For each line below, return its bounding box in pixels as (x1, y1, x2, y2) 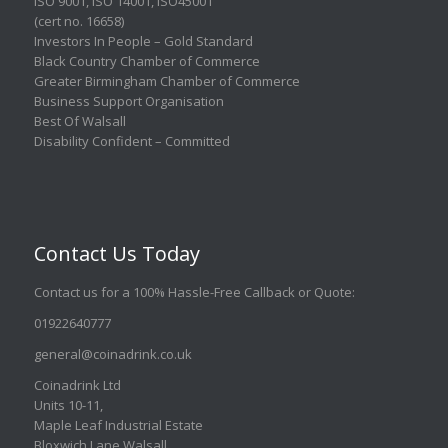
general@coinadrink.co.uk (33, 344, 192, 363)
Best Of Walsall (33, 111, 126, 130)
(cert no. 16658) (33, 11, 124, 30)
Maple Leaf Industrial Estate (33, 415, 203, 434)
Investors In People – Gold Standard (33, 31, 253, 50)
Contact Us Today (33, 239, 200, 267)
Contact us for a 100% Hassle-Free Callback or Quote (33, 282, 352, 301)
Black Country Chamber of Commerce (33, 51, 260, 70)
